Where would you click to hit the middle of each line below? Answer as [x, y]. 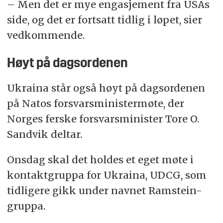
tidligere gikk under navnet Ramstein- [104, 191]
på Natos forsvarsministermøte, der [95, 104]
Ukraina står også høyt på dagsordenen [106, 88]
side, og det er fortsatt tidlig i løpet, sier [104, 20]
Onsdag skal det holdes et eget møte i [100, 160]
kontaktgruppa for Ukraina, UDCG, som [107, 175]
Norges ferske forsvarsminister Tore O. [103, 119]
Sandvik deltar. [44, 134]
